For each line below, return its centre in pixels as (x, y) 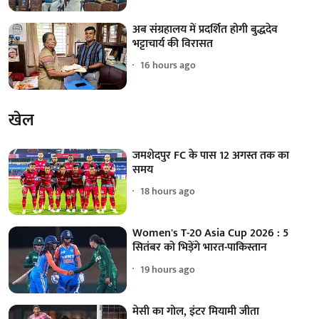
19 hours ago (168, 269)
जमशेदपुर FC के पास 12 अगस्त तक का (211, 155)
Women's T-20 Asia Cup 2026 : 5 (211, 234)
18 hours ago (168, 192)
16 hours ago (168, 66)
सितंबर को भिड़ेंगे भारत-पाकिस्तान (200, 248)
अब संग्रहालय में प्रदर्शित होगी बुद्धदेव (205, 29)
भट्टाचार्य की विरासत (173, 43)
